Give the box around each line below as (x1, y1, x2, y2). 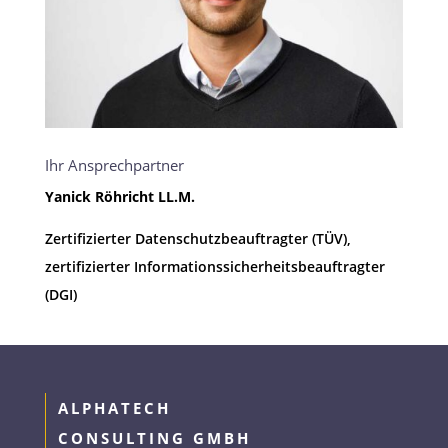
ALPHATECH (57, 398, 171, 419)
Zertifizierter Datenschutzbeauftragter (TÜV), (44, 229, 351, 249)
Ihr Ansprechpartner (44, 155, 184, 176)
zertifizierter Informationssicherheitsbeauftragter (44, 257, 385, 277)
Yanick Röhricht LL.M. (44, 187, 195, 207)
